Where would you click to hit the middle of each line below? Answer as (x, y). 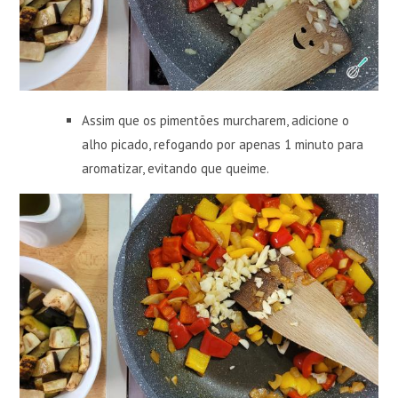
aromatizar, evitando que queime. (176, 168)
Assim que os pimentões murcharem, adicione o (216, 120)
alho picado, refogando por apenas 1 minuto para (223, 144)
